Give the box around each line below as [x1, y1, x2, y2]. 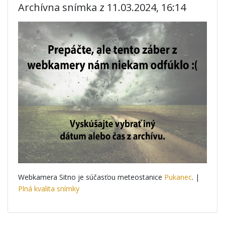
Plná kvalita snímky [18, 184, 79, 193]
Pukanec [164, 172, 192, 182]
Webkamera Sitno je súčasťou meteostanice [18, 172, 164, 182]
